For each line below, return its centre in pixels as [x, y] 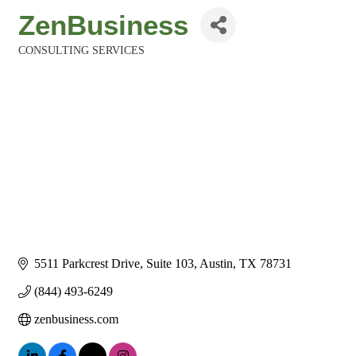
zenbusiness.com [76, 319]
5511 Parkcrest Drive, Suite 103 [114, 264]
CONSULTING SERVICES [81, 50]
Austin [216, 264]
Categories [42, 62]
